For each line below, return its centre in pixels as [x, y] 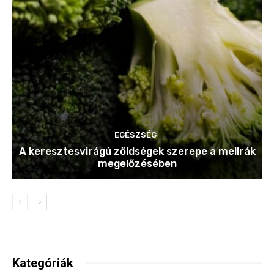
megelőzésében [137, 163]
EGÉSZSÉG [135, 135]
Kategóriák [43, 263]
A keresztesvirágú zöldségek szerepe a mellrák [137, 151]
